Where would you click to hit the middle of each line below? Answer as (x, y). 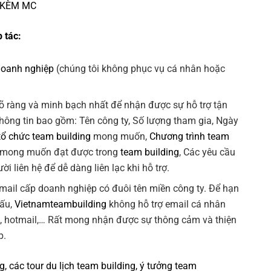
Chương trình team (190, 137)
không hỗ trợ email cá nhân (166, 204)
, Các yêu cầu (207, 152)
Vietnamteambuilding (61, 204)
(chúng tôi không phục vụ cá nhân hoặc (140, 69)
